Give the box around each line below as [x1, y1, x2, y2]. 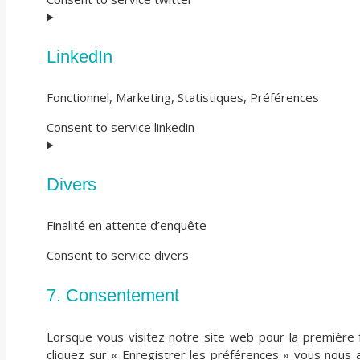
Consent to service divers [47, 246, 189, 263]
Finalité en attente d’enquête [47, 216, 207, 233]
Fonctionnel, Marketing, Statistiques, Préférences [47, 88, 319, 105]
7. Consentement [47, 285, 179, 306]
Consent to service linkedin [47, 118, 194, 135]
